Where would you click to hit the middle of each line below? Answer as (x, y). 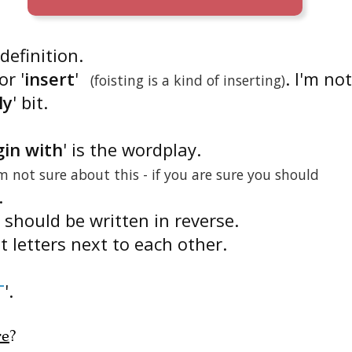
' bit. (30, 92)
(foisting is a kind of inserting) (187, 70)
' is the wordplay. (132, 139)
